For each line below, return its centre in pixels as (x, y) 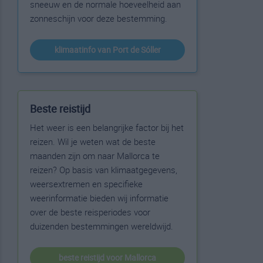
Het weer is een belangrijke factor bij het (107, 127)
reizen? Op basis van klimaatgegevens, (104, 170)
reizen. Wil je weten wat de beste (93, 141)
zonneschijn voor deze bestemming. (99, 18)
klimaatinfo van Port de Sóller (107, 50)
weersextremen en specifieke (86, 184)
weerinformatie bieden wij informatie (99, 198)
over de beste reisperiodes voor (90, 212)
